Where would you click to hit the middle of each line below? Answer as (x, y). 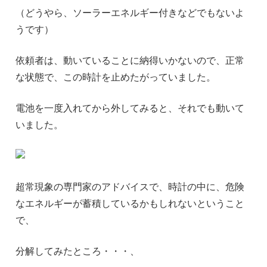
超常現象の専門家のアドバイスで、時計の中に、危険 (130, 187)
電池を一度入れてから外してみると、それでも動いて (130, 108)
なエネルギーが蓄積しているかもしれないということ (130, 204)
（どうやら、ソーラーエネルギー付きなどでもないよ (130, 13)
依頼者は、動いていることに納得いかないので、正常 (130, 60)
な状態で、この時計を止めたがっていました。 (115, 77)
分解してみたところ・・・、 (77, 251)
